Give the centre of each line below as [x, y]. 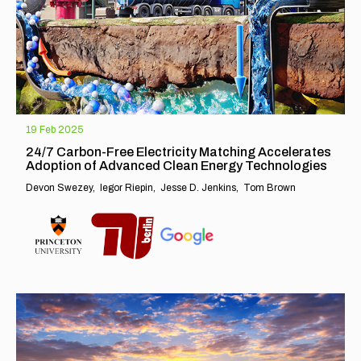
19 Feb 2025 [54, 130]
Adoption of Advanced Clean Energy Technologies [176, 166]
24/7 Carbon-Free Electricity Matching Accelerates [178, 152]
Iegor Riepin [127, 188]
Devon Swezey [59, 188]
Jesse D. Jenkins [198, 188]
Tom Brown [270, 188]
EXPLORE [53, 257]
